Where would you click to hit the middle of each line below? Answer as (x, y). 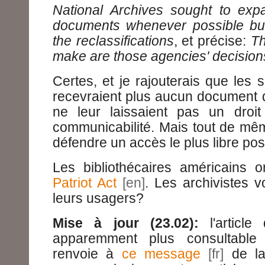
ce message (161, 254)
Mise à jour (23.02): (126, 223)
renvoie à (87, 254)
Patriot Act (85, 183)
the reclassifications (113, 41)
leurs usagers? (98, 198)
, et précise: (212, 41)
